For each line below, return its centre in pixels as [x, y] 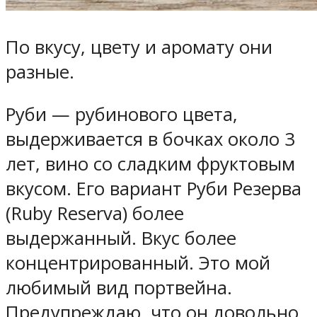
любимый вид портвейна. [119, 288]
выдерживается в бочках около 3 [150, 139]
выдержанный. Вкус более [121, 238]
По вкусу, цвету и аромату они [139, 47]
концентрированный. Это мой [138, 263]
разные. [40, 71]
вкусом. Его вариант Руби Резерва [154, 189]
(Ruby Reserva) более [95, 214]
